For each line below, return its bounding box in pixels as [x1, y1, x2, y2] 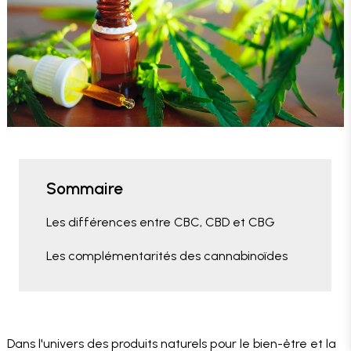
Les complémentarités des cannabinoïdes [46, 248, 288, 264]
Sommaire [46, 179, 123, 199]
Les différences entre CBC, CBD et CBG [46, 215, 274, 230]
